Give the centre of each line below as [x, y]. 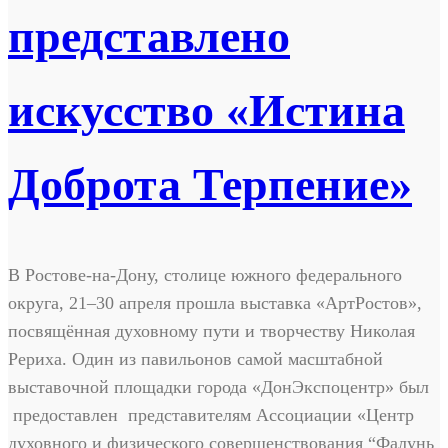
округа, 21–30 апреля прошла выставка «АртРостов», [215, 302]
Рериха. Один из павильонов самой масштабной [195, 358]
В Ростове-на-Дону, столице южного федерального [205, 274]
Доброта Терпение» [210, 185]
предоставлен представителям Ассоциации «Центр [211, 414]
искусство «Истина [206, 111]
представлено [149, 37]
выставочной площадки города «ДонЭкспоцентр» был [218, 386]
